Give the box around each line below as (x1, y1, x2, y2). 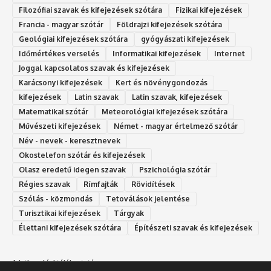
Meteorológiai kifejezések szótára (102, 107, 227, 117)
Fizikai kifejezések (175, 5, 242, 15)
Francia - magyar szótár (19, 20, 103, 30)
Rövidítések (131, 180, 175, 189)
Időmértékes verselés (19, 49, 99, 59)
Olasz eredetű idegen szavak (19, 165, 126, 175)
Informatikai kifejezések (113, 49, 201, 59)
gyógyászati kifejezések (141, 34, 229, 44)
